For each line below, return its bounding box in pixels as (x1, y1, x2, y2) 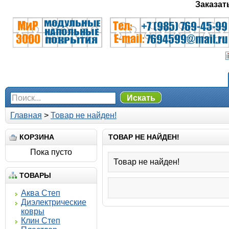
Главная (10, 111, 42, 120)
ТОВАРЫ (19, 171, 51, 179)
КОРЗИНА (19, 133, 54, 141)
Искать (126, 94, 155, 102)
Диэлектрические (20, 198, 86, 207)
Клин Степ (20, 216, 60, 225)
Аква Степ (20, 189, 60, 197)
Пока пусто (30, 148, 72, 156)
